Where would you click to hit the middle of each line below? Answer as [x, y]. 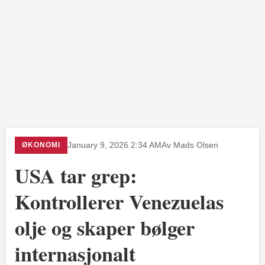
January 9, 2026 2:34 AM [114, 145]
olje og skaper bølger [105, 227]
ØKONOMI [41, 145]
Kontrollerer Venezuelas [119, 201]
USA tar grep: [76, 175]
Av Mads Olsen [190, 145]
